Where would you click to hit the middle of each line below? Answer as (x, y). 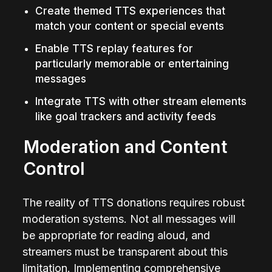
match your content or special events (129, 26)
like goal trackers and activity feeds (125, 116)
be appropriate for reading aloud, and (117, 235)
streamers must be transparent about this (125, 251)
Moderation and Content (126, 147)
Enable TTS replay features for (114, 48)
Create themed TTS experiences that (130, 11)
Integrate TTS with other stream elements (141, 101)
